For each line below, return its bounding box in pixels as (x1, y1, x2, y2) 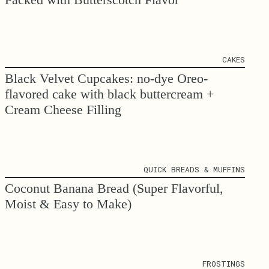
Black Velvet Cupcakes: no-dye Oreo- (5, 71, 208, 86)
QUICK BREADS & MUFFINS (144, 165, 245, 175)
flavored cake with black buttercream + (5, 86, 214, 102)
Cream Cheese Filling (5, 102, 121, 118)
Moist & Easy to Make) (5, 196, 131, 212)
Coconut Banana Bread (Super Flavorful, (5, 181, 223, 196)
